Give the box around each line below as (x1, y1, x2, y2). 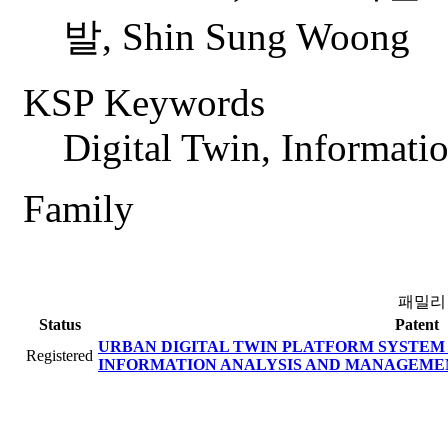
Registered (26, 347, 93, 365)
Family (23, 187, 134, 231)
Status (39, 316, 81, 334)
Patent (395, 316, 439, 334)
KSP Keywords (23, 81, 265, 125)
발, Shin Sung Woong (63, 15, 410, 59)
